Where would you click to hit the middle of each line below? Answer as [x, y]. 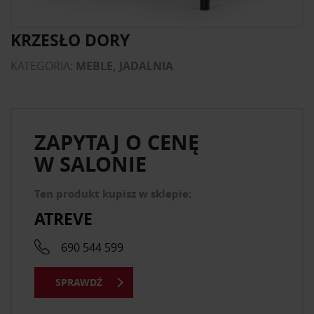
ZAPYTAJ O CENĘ [117, 142]
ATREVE [63, 218]
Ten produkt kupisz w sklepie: [113, 194]
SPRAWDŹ [79, 282]
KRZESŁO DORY [70, 40]
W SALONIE [90, 164]
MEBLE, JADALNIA [124, 66]
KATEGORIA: [43, 66]
